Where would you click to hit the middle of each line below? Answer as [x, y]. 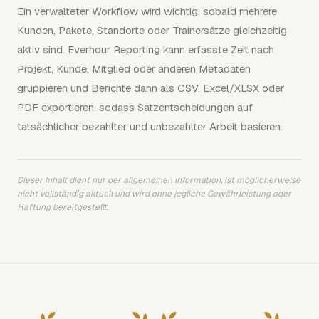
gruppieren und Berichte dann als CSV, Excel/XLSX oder [151, 88]
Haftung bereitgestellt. [63, 207]
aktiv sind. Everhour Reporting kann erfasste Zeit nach [146, 49]
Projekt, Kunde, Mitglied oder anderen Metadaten [134, 69]
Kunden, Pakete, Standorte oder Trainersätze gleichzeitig [152, 30]
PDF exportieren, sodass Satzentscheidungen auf [135, 107]
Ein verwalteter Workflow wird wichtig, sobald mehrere [147, 11]
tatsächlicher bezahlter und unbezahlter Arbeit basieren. [150, 126]
